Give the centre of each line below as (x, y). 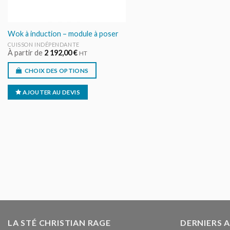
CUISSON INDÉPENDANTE (43, 44)
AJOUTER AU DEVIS (51, 92)
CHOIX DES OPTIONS (56, 71)
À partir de (26, 52)
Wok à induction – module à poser (63, 34)
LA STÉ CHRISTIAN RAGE (59, 222)
